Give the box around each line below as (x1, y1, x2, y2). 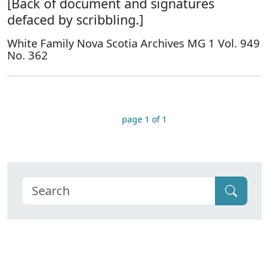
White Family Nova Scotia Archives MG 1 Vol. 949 (7, 35, 260, 50)
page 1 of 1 (121, 113, 167, 125)
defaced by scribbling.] (7, 11, 144, 28)
